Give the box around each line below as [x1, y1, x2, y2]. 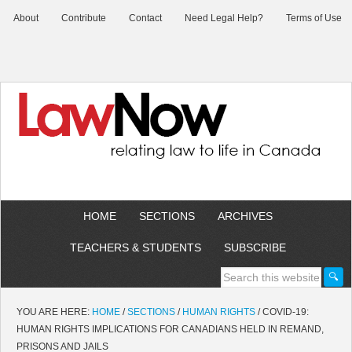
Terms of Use [286, 13, 342, 24]
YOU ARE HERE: [16, 306, 92, 317]
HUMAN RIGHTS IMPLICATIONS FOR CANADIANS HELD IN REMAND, [16, 324, 324, 335]
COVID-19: [260, 306, 309, 317]
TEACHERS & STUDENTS [69, 241, 201, 254]
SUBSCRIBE [223, 241, 286, 254]
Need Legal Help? [185, 13, 263, 24]
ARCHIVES [217, 210, 273, 222]
